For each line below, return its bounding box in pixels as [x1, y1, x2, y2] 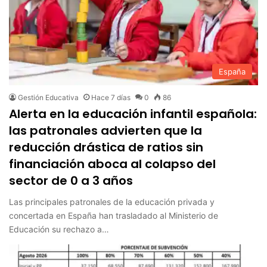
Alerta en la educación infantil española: [9, 105, 257, 123]
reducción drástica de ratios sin [9, 139, 204, 156]
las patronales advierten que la [9, 122, 203, 139]
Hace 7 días [91, 93, 131, 103]
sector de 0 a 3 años [9, 172, 133, 190]
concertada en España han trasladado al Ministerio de [9, 210, 219, 221]
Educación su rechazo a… [9, 224, 110, 235]
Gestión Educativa [18, 93, 79, 103]
